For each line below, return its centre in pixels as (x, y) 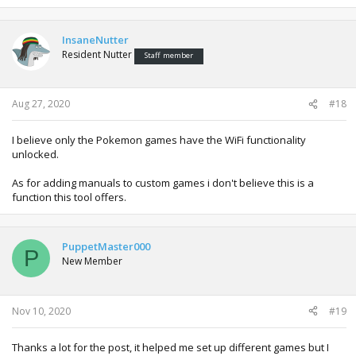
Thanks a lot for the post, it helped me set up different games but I (170, 347)
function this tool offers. (69, 197)
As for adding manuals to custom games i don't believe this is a (163, 183)
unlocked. (35, 155)
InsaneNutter (95, 39)
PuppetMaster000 (106, 247)
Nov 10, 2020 (41, 311)
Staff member (169, 55)
